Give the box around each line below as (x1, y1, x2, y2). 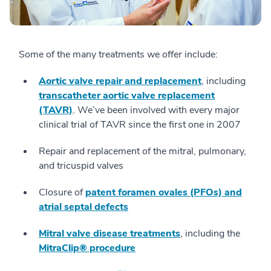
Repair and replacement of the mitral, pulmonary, (39, 144, 246, 158)
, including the (180, 226, 240, 240)
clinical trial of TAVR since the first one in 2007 (39, 117, 241, 131)
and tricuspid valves (39, 158, 123, 172)
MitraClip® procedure (39, 241, 135, 255)
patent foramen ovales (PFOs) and (85, 185, 242, 199)
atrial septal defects (39, 200, 128, 214)
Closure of (39, 185, 85, 199)
